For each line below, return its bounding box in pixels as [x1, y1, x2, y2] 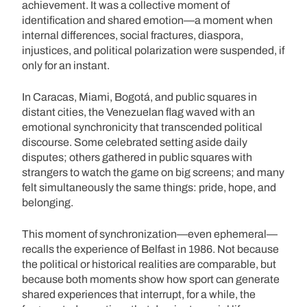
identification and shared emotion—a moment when [22, 14, 273, 26]
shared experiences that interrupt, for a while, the [22, 288, 256, 300]
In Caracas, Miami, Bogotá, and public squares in [22, 90, 257, 103]
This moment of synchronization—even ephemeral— [22, 228, 278, 240]
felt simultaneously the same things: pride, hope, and [22, 181, 276, 193]
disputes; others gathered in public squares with [22, 151, 252, 163]
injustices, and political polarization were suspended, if [22, 44, 284, 56]
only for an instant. [22, 59, 110, 71]
